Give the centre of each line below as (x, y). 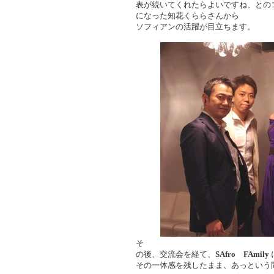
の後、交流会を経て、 (176, 254)
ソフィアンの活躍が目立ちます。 (195, 26)
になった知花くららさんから (187, 15)
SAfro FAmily (242, 254)
